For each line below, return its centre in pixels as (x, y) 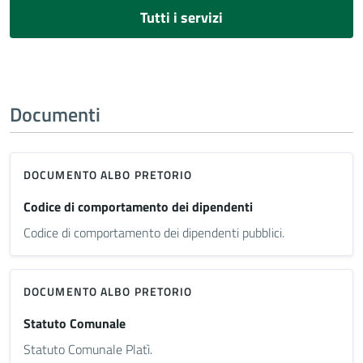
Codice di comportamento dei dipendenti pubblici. (154, 232)
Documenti (55, 114)
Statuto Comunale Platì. (88, 349)
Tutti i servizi (181, 17)
